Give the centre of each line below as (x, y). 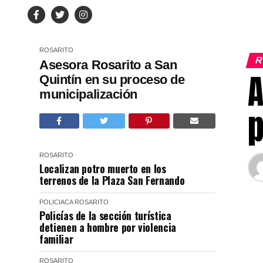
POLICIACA (56, 202)
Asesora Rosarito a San (108, 65)
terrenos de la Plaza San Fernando (112, 180)
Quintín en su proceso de (112, 80)
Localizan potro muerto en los (103, 168)
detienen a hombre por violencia (108, 227)
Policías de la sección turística (105, 215)
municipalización (88, 94)
